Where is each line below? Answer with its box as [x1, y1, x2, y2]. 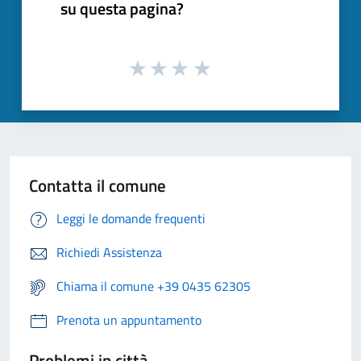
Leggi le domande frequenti [56, 209, 205, 229]
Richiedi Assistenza [56, 243, 162, 263]
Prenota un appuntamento [56, 310, 201, 330]
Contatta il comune [29, 172, 166, 199]
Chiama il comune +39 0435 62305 [56, 276, 251, 297]
